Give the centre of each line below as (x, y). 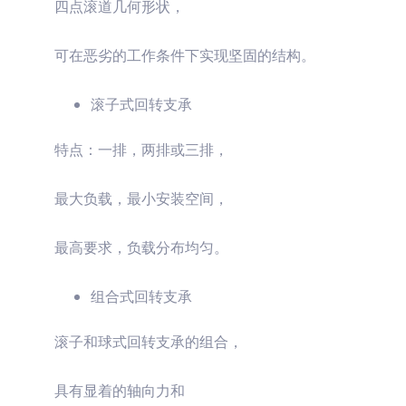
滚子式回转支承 (141, 104)
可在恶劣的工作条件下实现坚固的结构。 (185, 55)
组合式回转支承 (141, 296)
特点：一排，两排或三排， (141, 149)
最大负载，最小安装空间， (141, 198)
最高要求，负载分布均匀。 (141, 247)
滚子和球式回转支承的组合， (149, 341)
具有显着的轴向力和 (120, 390)
